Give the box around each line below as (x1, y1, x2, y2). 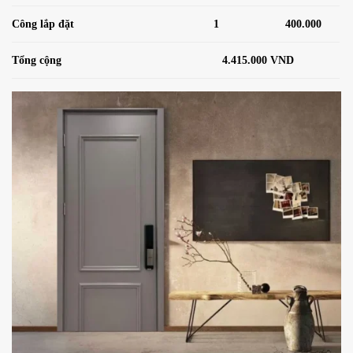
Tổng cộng (12, 54, 61, 67)
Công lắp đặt (12, 17, 77, 31)
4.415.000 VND (222, 54, 295, 67)
